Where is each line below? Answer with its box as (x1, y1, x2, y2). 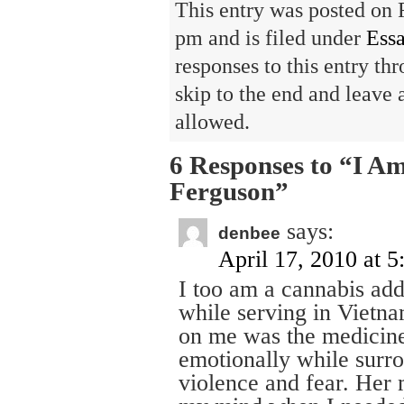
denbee (218, 224, 280, 243)
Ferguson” (170, 177, 289, 206)
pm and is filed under (175, 26, 366, 50)
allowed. (175, 110, 250, 133)
